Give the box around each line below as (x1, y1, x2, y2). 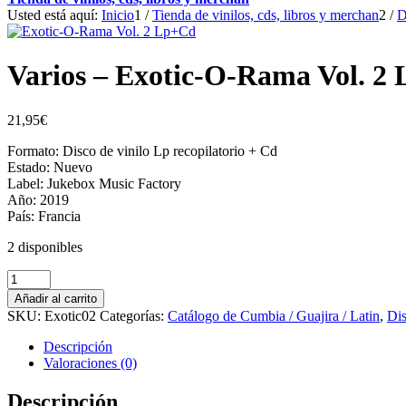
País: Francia (7, 208, 81, 224)
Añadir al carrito (14, 291, 97, 305)
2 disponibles (7, 238, 82, 255)
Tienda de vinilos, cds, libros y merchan (152, 7, 379, 23)
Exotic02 (44, 307, 96, 324)
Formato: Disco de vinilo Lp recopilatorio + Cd (7, 142, 277, 159)
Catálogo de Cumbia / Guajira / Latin (168, 307, 380, 324)
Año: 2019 (7, 191, 69, 208)
